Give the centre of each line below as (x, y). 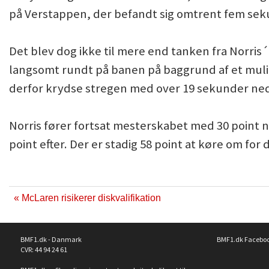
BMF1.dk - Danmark (51, 239)
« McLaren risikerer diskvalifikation (87, 198)
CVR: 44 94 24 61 (44, 249)
